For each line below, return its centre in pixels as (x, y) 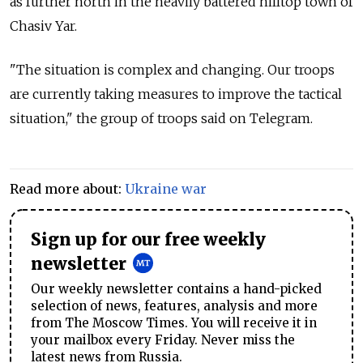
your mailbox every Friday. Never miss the (163, 340)
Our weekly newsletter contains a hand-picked (176, 288)
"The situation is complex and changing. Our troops (172, 70)
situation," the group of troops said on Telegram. (161, 118)
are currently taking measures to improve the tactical (176, 94)
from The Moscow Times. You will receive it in (174, 322)
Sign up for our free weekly (148, 240)
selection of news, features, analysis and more (174, 305)
